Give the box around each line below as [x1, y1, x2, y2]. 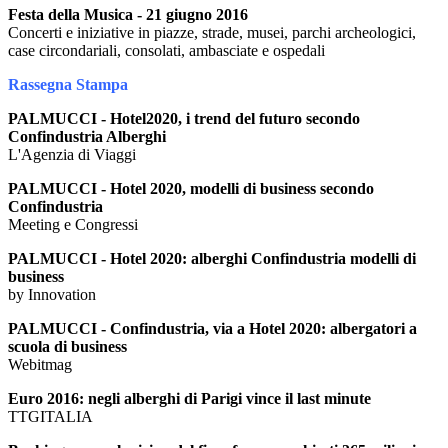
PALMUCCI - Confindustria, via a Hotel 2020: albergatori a [8, 320, 417, 337]
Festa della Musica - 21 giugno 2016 [8, 6, 248, 23]
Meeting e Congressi [8, 216, 138, 233]
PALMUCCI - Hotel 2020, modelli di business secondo [8, 180, 374, 197]
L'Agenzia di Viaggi [8, 146, 136, 163]
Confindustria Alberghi [8, 128, 166, 145]
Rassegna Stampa [8, 76, 128, 93]
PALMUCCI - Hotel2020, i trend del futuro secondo [8, 110, 360, 127]
